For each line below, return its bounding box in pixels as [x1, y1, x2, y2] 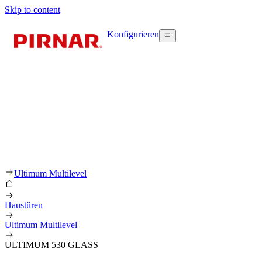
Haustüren [5, 199, 43, 210]
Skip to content [5, 5, 60, 15]
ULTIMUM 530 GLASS [5, 239, 98, 250]
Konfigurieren [107, 29, 159, 39]
